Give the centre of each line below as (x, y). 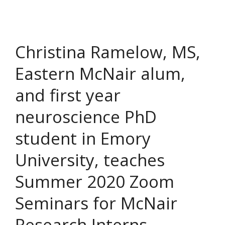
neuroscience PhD (86, 117)
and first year (68, 95)
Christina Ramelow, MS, (108, 52)
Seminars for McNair (96, 203)
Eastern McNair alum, (100, 74)
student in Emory (83, 139)
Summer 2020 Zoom (95, 182)
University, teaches (90, 160)
